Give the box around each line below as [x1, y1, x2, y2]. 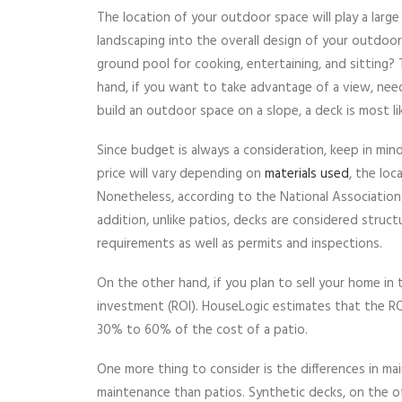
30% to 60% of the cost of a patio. [97, 319, 308, 341]
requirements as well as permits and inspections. [97, 232, 382, 255]
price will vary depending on [97, 162, 265, 185]
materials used [265, 162, 349, 185]
